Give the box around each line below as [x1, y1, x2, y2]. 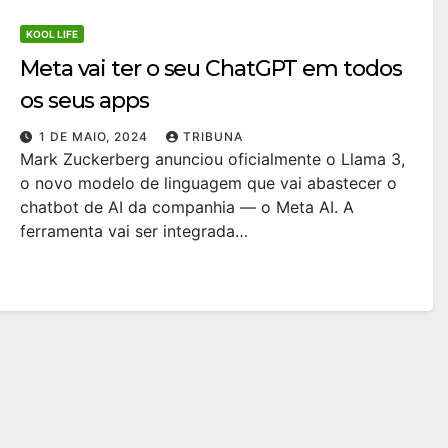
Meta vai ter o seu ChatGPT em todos [20, 54, 402, 82]
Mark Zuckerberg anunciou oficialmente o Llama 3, [20, 148, 405, 169]
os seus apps [20, 86, 149, 114]
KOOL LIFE [26, 27, 78, 40]
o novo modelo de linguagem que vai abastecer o [20, 172, 397, 193]
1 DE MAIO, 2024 [39, 128, 152, 144]
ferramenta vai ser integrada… [20, 220, 248, 241]
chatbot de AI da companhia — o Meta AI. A [20, 196, 354, 217]
